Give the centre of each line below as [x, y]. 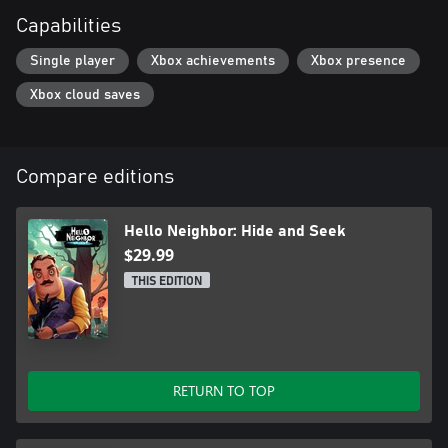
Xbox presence [358, 60]
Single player [72, 60]
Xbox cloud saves [85, 94]
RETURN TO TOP [224, 391]
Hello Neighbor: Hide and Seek [234, 231]
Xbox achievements [213, 60]
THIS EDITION [167, 281]
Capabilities [68, 26]
